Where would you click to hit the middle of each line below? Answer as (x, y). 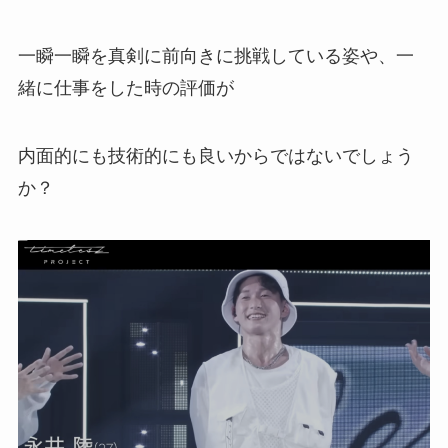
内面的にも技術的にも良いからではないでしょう (215, 156)
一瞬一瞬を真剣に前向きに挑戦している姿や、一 (215, 56)
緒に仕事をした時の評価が (125, 88)
